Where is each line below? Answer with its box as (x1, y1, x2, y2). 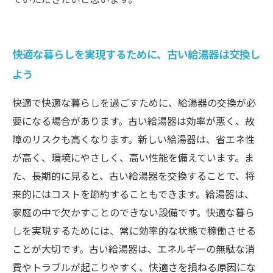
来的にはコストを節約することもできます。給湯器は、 (12, 186, 254, 201)
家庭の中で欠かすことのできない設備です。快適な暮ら (12, 205, 255, 219)
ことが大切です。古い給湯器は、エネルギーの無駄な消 (12, 241, 255, 256)
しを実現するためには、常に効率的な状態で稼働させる (12, 223, 256, 238)
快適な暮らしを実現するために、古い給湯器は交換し (12, 46, 260, 62)
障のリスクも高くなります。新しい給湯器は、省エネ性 (12, 132, 255, 146)
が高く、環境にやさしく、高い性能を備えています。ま (12, 150, 254, 165)
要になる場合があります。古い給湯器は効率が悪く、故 (12, 113, 255, 128)
